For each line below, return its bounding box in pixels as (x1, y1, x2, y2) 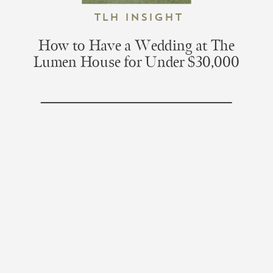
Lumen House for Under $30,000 (33, 52, 240, 73)
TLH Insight (93, 10, 183, 24)
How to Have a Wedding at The (38, 36, 235, 56)
